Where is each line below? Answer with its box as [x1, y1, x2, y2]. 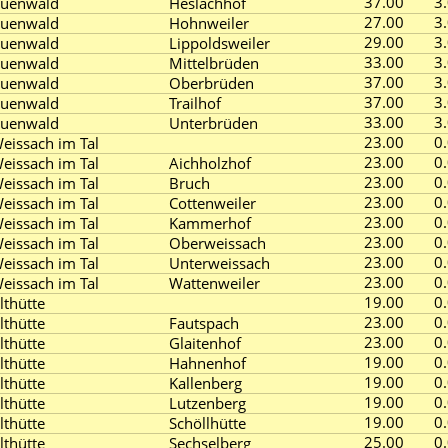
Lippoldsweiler [169, 33, 270, 53]
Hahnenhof [169, 353, 246, 373]
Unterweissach [169, 253, 270, 273]
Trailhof [169, 93, 221, 113]
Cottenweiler [169, 193, 256, 213]
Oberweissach [169, 233, 266, 253]
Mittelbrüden [169, 53, 259, 73]
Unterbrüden [169, 113, 258, 133]
